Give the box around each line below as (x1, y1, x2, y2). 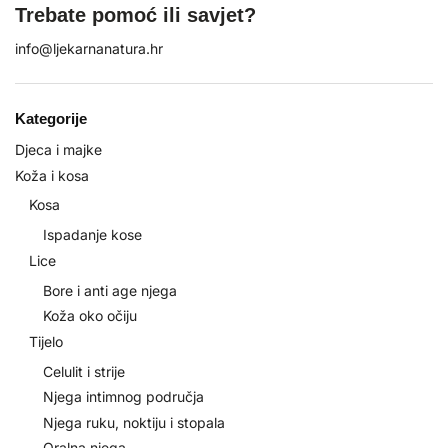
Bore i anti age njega (43, 281, 177, 299)
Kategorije (15, 110, 87, 128)
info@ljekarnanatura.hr (15, 40, 163, 58)
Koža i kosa (15, 166, 89, 184)
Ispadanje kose (43, 226, 142, 244)
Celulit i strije (43, 362, 125, 380)
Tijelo (29, 332, 63, 350)
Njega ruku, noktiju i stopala (43, 413, 225, 431)
